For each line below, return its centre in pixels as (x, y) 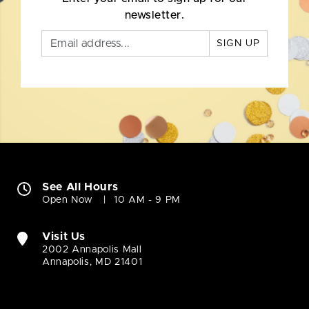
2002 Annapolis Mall (92, 250)
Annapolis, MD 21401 (92, 262)
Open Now (68, 200)
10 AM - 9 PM (147, 200)
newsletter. (154, 16)
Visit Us (64, 237)
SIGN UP (238, 44)
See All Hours (80, 187)
